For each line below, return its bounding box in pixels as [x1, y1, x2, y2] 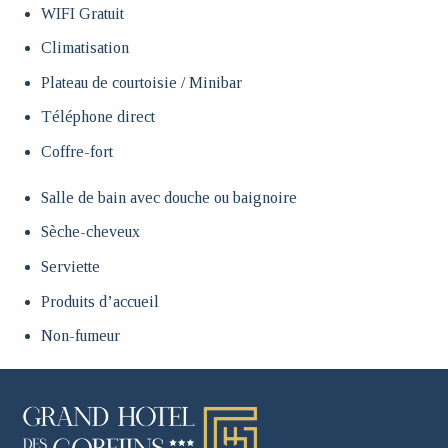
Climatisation [40, 39, 129, 57]
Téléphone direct [40, 108, 155, 126]
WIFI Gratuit [40, 4, 124, 22]
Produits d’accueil [40, 292, 159, 310]
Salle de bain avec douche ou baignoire [40, 188, 297, 206]
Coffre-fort [40, 143, 113, 161]
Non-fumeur [40, 327, 120, 345]
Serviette [40, 258, 100, 276]
